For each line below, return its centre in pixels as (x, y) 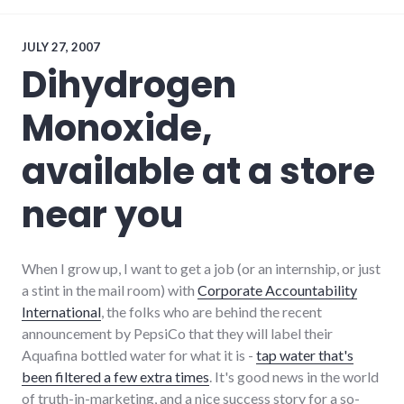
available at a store (198, 171)
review (39, 13)
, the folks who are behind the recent (211, 311)
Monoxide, (117, 128)
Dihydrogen (129, 84)
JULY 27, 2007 (61, 46)
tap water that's (305, 354)
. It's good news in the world (294, 376)
